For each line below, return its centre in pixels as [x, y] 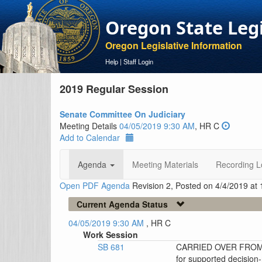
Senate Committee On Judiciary [123, 114]
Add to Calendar [90, 137]
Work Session [111, 235]
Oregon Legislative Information [174, 45]
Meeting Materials [165, 164]
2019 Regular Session [114, 89]
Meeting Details [89, 126]
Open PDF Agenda [95, 185]
